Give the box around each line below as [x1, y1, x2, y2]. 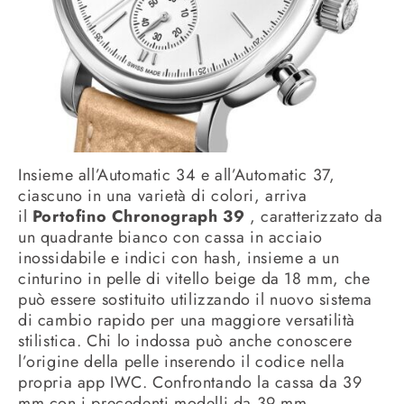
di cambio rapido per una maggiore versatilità [18, 308, 356, 332]
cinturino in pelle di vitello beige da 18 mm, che [18, 266, 371, 290]
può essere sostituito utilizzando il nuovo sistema [18, 287, 373, 311]
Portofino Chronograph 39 [32, 204, 245, 228]
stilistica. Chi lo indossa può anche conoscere [18, 328, 353, 353]
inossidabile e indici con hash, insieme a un [18, 245, 340, 270]
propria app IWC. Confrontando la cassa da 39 [18, 370, 363, 394]
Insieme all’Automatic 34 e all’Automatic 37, [18, 162, 335, 187]
